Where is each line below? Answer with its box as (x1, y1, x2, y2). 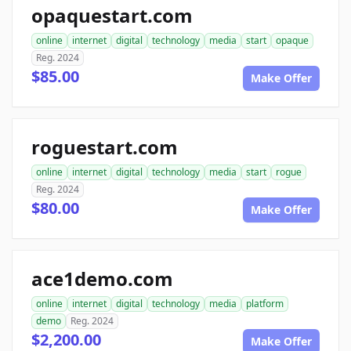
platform (246, 297, 284, 310)
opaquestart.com (31, 2, 193, 28)
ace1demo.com (31, 266, 173, 291)
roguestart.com (31, 134, 178, 160)
